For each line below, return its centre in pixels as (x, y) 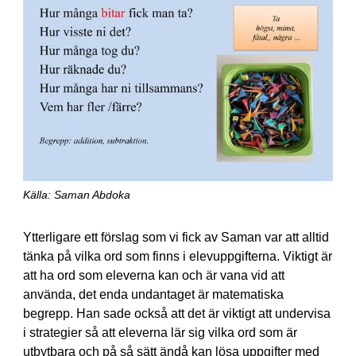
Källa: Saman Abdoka (76, 194)
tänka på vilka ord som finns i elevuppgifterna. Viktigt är (177, 256)
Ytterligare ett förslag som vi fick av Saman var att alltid (176, 237)
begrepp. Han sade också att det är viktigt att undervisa (176, 313)
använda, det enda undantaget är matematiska (153, 294)
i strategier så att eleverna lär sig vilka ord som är (160, 332)
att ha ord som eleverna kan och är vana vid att (153, 275)
